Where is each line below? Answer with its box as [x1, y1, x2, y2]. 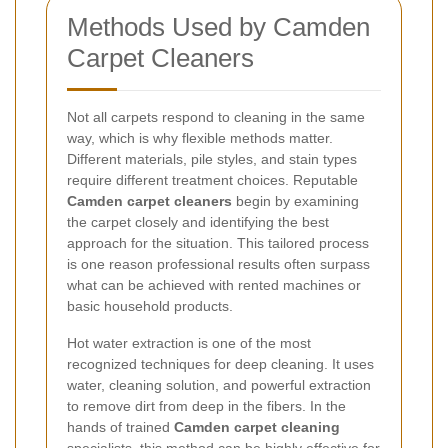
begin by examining [232, 192, 359, 209]
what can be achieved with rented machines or [67, 276, 361, 293]
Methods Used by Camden [67, 11, 370, 42]
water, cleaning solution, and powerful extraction [67, 376, 371, 393]
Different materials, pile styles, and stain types [67, 150, 357, 167]
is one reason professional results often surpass [67, 255, 370, 272]
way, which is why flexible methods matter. [67, 129, 333, 146]
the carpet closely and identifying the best [67, 213, 329, 230]
